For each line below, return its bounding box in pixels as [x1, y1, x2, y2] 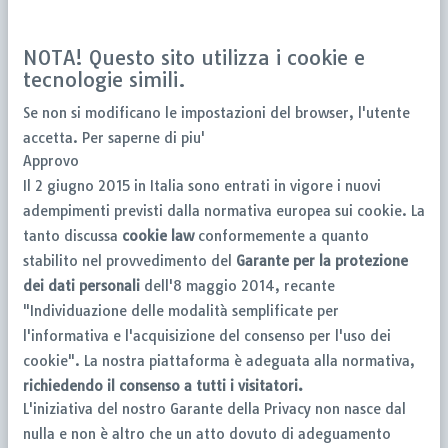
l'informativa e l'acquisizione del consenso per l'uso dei [23, 326, 391, 345]
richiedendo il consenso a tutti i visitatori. [23, 376, 303, 395]
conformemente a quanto [194, 226, 369, 245]
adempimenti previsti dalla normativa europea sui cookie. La [23, 201, 425, 220]
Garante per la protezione [236, 251, 408, 270]
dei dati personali [23, 276, 140, 295]
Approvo [23, 151, 79, 170]
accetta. [23, 128, 82, 147]
